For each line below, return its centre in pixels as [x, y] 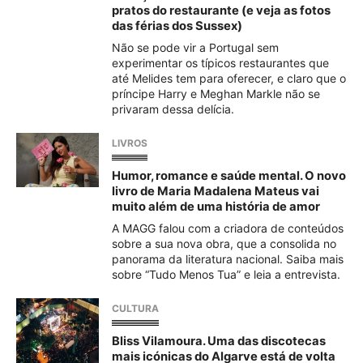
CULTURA [135, 308]
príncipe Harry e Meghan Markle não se [216, 94]
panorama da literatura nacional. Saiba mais [228, 259]
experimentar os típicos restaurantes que [220, 63]
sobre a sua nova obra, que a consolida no [224, 243]
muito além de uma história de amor [216, 207]
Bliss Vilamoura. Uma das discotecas [219, 341]
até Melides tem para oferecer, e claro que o [229, 78]
